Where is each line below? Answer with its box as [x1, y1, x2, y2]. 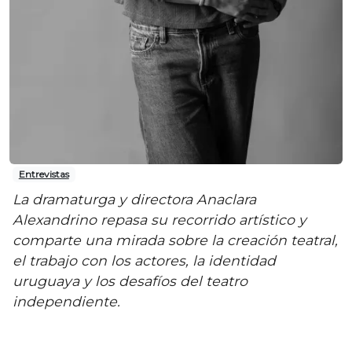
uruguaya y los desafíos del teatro [13, 273, 247, 289]
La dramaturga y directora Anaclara [13, 191, 256, 207]
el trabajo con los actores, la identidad [13, 252, 276, 269]
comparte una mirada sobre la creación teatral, [13, 232, 338, 248]
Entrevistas [18, 168, 69, 180]
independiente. [13, 293, 120, 310]
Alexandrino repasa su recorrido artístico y [13, 211, 306, 228]
